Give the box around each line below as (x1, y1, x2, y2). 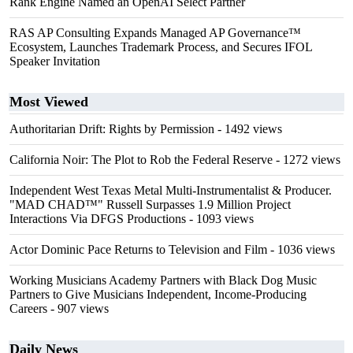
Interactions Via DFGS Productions (9, 212, 186, 225)
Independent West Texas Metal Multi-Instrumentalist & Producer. (9, 184, 332, 197)
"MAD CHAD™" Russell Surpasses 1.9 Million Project (9, 198, 291, 211)
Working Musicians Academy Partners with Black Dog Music (9, 273, 317, 287)
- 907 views (47, 302, 109, 315)
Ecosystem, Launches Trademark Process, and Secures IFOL (9, 40, 312, 54)
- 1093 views (186, 212, 254, 225)
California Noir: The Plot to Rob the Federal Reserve (9, 153, 273, 166)
